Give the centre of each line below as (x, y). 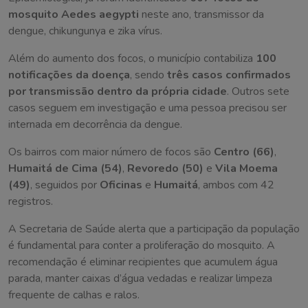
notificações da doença (69, 75)
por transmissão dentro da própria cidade (118, 92)
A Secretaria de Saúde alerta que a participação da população (154, 229)
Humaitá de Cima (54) (65, 169)
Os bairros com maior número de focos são (111, 152)
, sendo (148, 75)
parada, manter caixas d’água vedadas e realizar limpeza (140, 279)
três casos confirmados (229, 75)
